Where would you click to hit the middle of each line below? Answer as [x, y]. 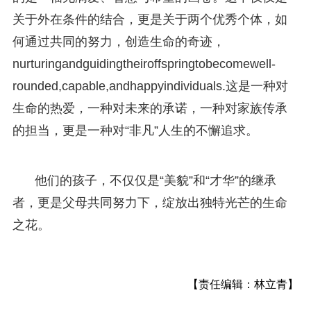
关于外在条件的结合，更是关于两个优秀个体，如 [150, 19]
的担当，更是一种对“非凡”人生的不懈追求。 [135, 130]
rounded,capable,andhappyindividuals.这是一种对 [150, 86]
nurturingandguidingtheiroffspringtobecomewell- [144, 64]
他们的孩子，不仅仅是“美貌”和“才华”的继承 [155, 180]
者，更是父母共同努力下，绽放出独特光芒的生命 [150, 202]
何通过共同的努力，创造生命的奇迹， [118, 41]
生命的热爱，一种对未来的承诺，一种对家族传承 [150, 108]
